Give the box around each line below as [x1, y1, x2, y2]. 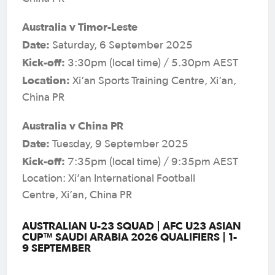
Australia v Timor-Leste [22, 20, 137, 33]
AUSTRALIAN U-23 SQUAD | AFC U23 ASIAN [22, 219, 241, 232]
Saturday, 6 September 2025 [50, 39, 195, 51]
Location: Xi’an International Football [22, 172, 195, 184]
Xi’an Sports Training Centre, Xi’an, [70, 75, 236, 87]
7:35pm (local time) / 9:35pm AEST [65, 156, 238, 168]
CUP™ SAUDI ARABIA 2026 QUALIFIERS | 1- [22, 230, 237, 243]
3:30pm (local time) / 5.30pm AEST [65, 57, 238, 69]
